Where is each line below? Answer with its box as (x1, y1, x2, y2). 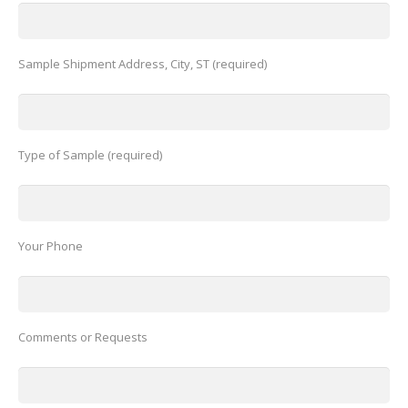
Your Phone (18, 237, 83, 254)
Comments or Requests (18, 328, 148, 345)
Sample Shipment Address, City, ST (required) (18, 55, 267, 72)
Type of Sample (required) (18, 146, 162, 163)
